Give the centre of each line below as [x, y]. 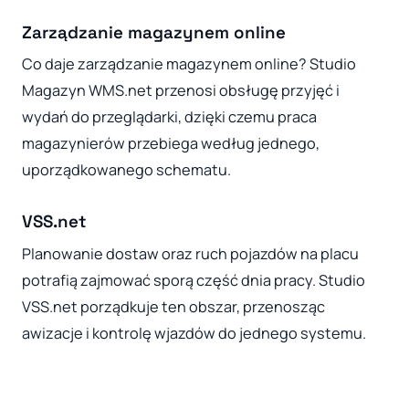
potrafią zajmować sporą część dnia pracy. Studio [194, 280]
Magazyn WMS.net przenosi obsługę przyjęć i [181, 91]
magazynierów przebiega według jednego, [171, 144]
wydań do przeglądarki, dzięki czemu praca [169, 117]
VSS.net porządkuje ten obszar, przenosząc [173, 306]
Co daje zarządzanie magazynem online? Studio [189, 64]
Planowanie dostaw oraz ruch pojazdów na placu [190, 253]
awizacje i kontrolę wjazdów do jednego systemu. [194, 333]
